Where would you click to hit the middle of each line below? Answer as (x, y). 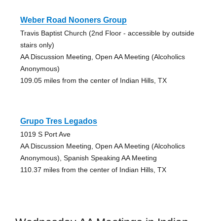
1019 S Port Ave (45, 134)
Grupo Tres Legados (58, 121)
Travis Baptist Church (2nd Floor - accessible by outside (107, 33)
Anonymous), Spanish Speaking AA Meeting (88, 158)
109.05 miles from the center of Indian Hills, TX (93, 80)
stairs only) (37, 45)
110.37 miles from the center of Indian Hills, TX (93, 169)
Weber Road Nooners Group (73, 20)
